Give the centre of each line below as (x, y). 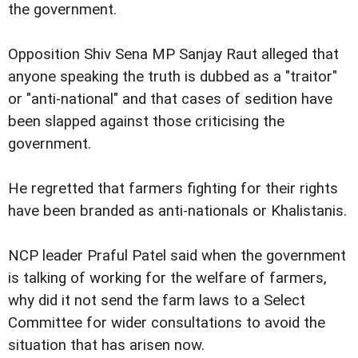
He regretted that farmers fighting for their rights (173, 188)
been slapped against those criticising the (146, 121)
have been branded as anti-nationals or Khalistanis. (177, 211)
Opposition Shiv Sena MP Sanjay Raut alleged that (173, 54)
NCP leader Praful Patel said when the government (177, 255)
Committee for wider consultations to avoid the (167, 322)
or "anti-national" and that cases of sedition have (170, 99)
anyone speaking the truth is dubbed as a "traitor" (173, 76)
